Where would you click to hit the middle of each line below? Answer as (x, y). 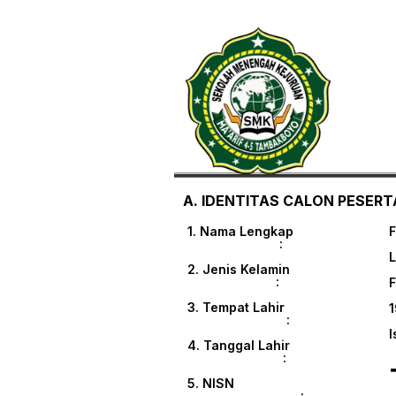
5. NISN (232, 384)
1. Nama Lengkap (240, 232)
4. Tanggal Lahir (239, 346)
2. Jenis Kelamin (242, 270)
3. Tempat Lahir (236, 308)
